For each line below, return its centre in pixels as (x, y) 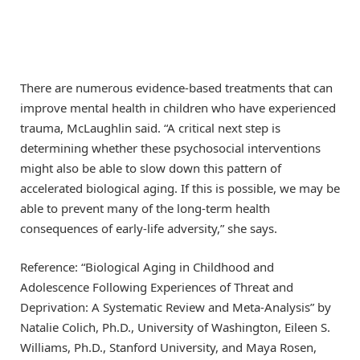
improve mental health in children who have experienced (178, 107)
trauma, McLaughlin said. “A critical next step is (150, 127)
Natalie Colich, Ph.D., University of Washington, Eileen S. (175, 327)
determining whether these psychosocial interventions (170, 147)
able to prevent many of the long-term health (145, 208)
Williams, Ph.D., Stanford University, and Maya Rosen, (168, 347)
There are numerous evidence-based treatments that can (176, 87)
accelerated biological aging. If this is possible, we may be (180, 188)
